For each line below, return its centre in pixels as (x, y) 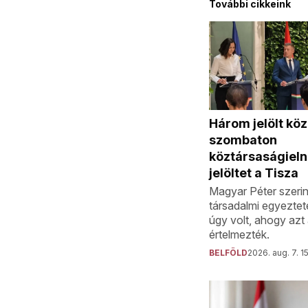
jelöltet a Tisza (254, 173)
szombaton (243, 140)
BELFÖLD (228, 253)
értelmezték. (239, 235)
